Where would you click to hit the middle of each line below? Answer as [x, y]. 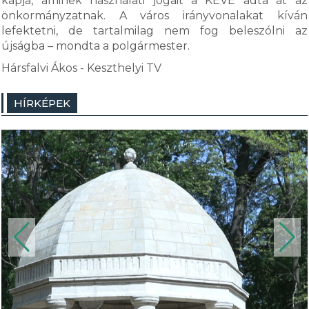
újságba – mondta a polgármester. [97, 46]
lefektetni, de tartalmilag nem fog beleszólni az [154, 31]
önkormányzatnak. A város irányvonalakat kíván [154, 16]
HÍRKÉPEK [42, 103]
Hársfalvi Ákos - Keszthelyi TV [82, 68]
